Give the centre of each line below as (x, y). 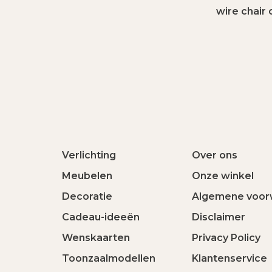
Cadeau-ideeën (101, 217)
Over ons (215, 155)
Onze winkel (223, 176)
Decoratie (87, 196)
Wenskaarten (96, 238)
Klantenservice (229, 258)
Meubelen (87, 176)
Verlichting (89, 155)
